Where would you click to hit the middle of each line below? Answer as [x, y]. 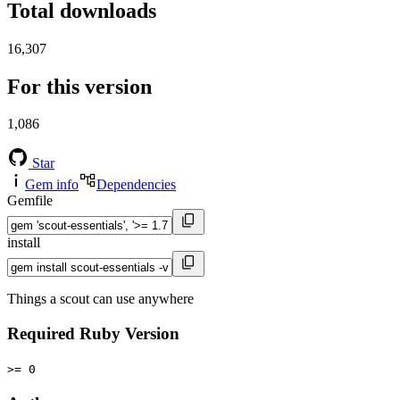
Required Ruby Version [93, 334]
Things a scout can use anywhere [100, 299]
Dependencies [136, 185]
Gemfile [30, 201]
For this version [79, 86]
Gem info [52, 185]
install [24, 243]
